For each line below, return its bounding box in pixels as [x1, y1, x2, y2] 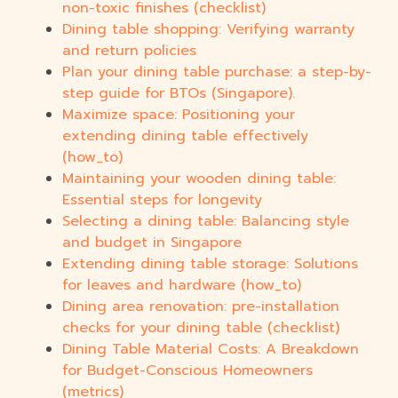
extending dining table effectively [62, 125, 308, 147]
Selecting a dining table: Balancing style [62, 211, 349, 233]
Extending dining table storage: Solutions [62, 253, 358, 275]
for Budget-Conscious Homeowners [62, 360, 313, 382]
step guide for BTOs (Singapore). [62, 83, 295, 105]
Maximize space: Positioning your [62, 104, 295, 126]
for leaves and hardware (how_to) [62, 275, 301, 297]
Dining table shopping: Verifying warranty [62, 19, 354, 41]
